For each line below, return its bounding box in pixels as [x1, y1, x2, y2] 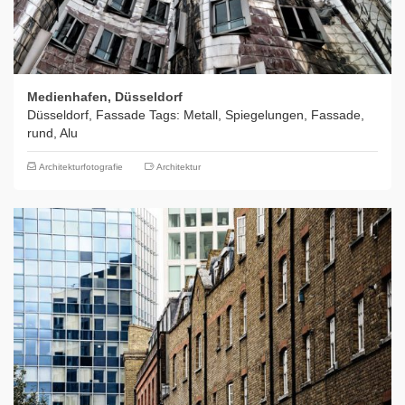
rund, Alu [27, 126, 78, 141]
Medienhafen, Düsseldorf [27, 89, 183, 105]
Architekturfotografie [39, 162, 123, 173]
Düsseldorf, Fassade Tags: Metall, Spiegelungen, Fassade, [27, 108, 364, 123]
